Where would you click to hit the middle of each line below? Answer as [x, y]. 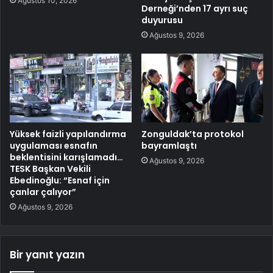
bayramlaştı [169, 146]
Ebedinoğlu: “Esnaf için [60, 181]
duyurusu [162, 20]
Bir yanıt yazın [47, 255]
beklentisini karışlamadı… [66, 158]
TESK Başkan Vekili [50, 169]
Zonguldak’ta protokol [193, 134]
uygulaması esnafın [54, 146]
